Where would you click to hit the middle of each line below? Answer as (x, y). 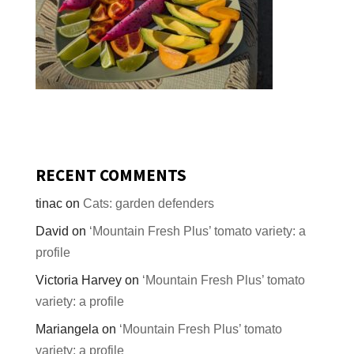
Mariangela (67, 330)
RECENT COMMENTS (111, 175)
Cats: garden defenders (148, 204)
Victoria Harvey (78, 281)
